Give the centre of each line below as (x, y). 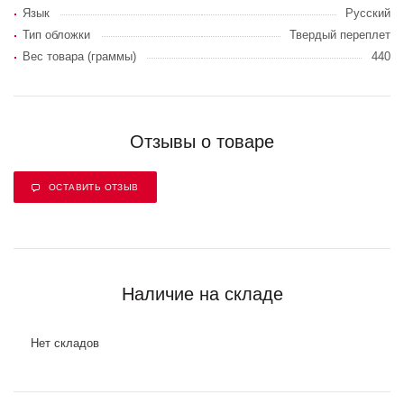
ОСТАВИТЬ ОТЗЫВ (94, 187)
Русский (368, 13)
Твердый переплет (340, 35)
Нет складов (65, 343)
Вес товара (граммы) (79, 56)
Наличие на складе (202, 294)
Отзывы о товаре (202, 142)
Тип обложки (56, 35)
